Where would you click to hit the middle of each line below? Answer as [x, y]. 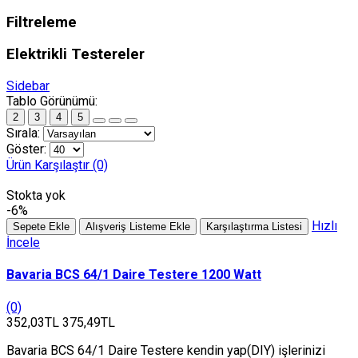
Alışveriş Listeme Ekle [138, 227]
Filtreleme [42, 22]
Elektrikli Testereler [76, 55]
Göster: [26, 149]
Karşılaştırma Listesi [254, 227]
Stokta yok [36, 196]
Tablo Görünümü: [52, 101]
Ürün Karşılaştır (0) [57, 165]
